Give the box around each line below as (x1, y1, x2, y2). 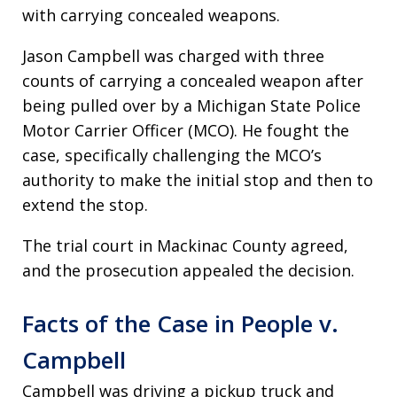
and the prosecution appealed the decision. (22, 260, 354, 281)
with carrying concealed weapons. (22, 4, 280, 26)
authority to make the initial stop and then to (22, 169, 373, 191)
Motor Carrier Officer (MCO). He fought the (22, 120, 349, 141)
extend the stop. (22, 194, 148, 215)
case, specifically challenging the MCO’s (22, 144, 322, 166)
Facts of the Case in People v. (22, 307, 339, 339)
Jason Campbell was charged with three (22, 45, 324, 66)
